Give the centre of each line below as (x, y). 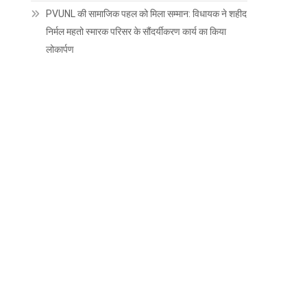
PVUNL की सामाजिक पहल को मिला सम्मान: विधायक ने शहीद (147, 14)
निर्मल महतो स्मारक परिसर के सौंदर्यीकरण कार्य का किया (136, 32)
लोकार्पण (60, 50)
